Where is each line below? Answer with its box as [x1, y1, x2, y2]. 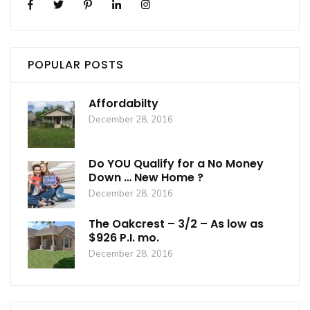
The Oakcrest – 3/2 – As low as [89, 215, 264, 232]
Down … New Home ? [89, 169, 203, 185]
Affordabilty [89, 95, 158, 111]
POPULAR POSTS [28, 56, 124, 73]
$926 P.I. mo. [89, 229, 159, 246]
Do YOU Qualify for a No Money [89, 155, 264, 172]
